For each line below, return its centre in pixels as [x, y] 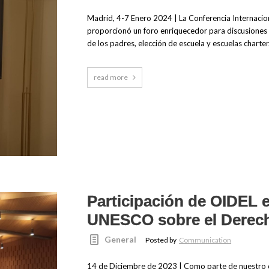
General [121, 240]
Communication [205, 240]
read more [110, 77]
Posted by [162, 240]
